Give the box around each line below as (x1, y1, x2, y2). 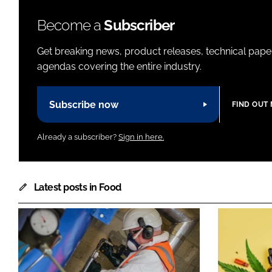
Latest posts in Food (34, 181, 121, 193)
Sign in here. (118, 132, 164, 141)
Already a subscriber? (37, 132, 118, 141)
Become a (37, 16, 104, 35)
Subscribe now (49, 98, 118, 110)
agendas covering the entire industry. (37, 61, 202, 73)
